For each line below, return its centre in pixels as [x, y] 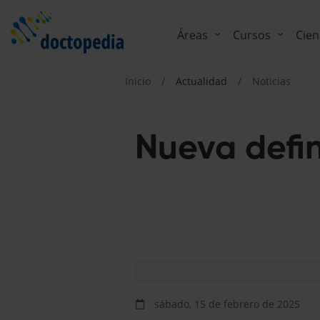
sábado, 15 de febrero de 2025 [226, 304]
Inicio [138, 81]
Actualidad [201, 81]
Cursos [252, 35]
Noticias [271, 81]
